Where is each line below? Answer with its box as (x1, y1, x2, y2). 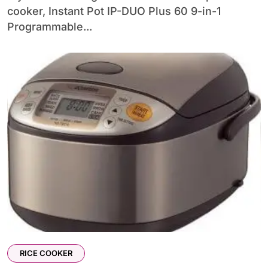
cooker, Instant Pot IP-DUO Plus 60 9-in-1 (7, 4, 221, 17)
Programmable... (7, 20, 92, 33)
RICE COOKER (20, 248, 72, 258)
